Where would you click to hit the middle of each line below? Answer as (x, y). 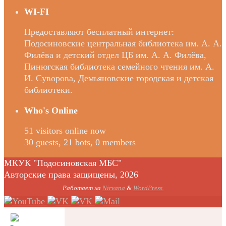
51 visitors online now (65, 131)
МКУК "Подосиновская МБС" (63, 163)
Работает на (82, 188)
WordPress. (148, 188)
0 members (116, 143)
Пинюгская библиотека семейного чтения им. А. (119, 67)
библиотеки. (48, 90)
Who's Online (51, 111)
